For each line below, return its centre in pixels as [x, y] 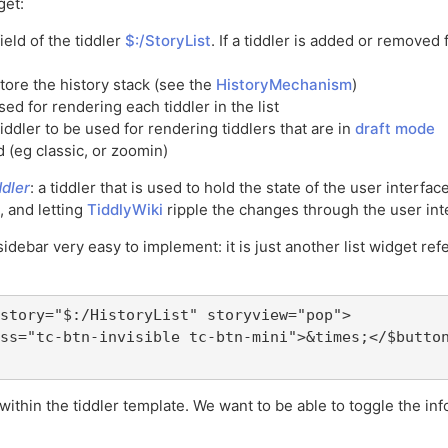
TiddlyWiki [125, 210]
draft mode [395, 129]
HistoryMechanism [284, 85]
